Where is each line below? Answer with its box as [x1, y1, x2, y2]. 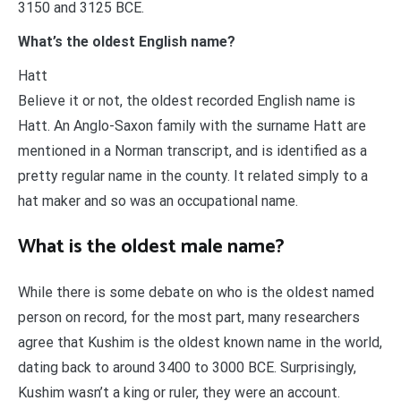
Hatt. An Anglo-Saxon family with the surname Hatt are [18, 117, 366, 135]
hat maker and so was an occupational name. [18, 192, 298, 210]
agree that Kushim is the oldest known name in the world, [18, 334, 382, 352]
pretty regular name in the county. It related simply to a [18, 167, 368, 185]
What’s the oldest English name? [18, 33, 235, 51]
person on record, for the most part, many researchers [18, 309, 360, 327]
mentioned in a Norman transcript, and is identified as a [18, 142, 367, 160]
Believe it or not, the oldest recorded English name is [18, 92, 355, 110]
